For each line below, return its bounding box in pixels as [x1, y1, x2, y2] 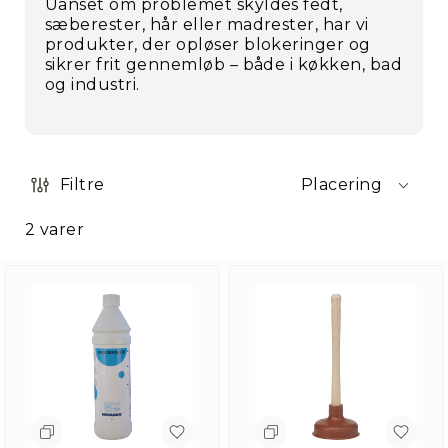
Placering [300, 175, 382, 194]
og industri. [45, 75, 140, 94]
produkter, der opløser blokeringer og [45, 35, 371, 54]
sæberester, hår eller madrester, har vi [45, 15, 369, 34]
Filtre [60, 175, 105, 194]
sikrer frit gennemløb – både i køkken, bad [45, 55, 403, 74]
